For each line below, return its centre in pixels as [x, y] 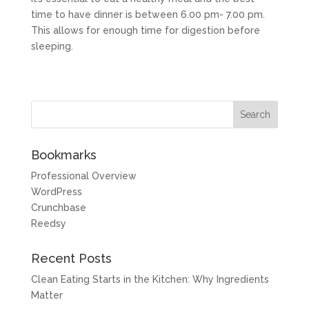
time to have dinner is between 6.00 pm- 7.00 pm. [148, 14]
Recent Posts [71, 258]
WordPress [56, 192]
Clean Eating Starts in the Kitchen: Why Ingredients [150, 279]
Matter [47, 295]
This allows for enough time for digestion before [145, 30]
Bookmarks [63, 155]
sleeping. [52, 46]
